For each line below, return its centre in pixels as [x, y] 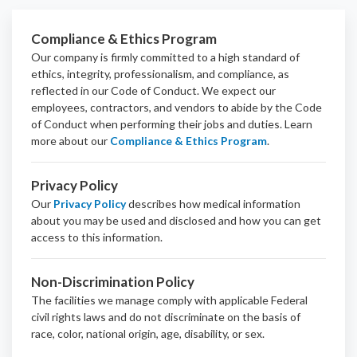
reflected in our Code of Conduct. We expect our [153, 90]
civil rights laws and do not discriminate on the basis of [166, 316]
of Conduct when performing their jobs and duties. [157, 124]
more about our [69, 140]
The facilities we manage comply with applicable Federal [169, 300]
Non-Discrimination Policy [113, 281]
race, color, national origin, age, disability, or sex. [148, 333]
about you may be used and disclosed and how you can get [176, 220]
